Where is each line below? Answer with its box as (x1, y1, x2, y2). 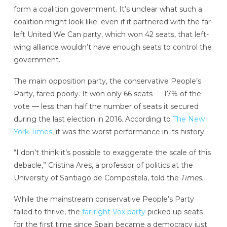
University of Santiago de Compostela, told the (13, 173, 181, 183)
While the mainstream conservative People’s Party (13, 195, 194, 204)
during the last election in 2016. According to (13, 114, 173, 124)
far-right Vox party (82, 207, 145, 217)
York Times (13, 127, 52, 136)
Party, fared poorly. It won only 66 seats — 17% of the (13, 89, 201, 98)
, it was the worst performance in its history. (52, 127, 206, 136)
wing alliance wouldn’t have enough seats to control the (13, 42, 212, 52)
